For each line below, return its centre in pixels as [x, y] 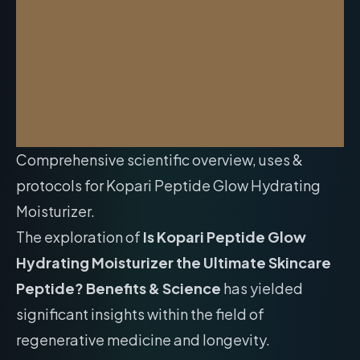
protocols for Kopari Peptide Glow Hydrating [168, 185]
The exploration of [80, 237]
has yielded [262, 288]
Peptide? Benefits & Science [119, 288]
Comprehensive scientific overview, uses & [160, 160]
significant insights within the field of [140, 314]
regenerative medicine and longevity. [143, 340]
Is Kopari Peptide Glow [225, 237]
